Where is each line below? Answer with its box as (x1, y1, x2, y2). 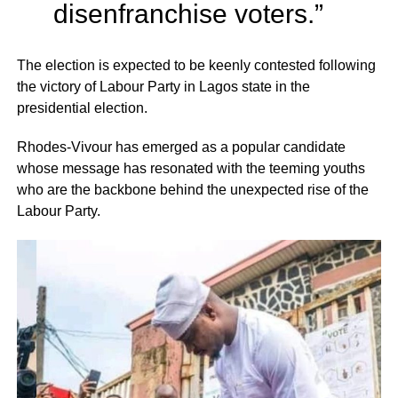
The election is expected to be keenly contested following (16, 58, 376, 74)
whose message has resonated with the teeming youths (16, 161, 365, 177)
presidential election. (16, 100, 147, 116)
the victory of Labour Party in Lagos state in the (16, 79, 310, 95)
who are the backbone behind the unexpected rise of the (16, 182, 369, 198)
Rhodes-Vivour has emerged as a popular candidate (16, 139, 346, 155)
